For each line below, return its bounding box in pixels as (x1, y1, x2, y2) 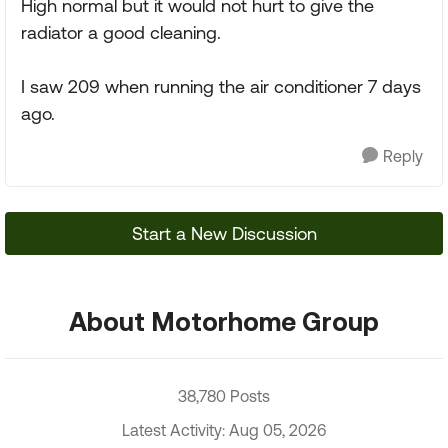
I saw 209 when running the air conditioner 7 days (21, 76, 421, 97)
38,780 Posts (178, 387, 270, 405)
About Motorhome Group (69, 306, 379, 336)
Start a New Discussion (131, 223, 317, 244)
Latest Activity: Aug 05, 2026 (122, 421, 326, 439)
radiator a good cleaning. (21, 22, 221, 43)
